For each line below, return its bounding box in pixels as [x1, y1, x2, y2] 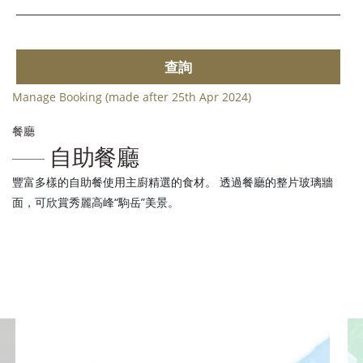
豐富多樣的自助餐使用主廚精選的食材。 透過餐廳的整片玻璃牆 [12, 174, 333, 190]
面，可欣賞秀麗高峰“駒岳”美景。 [12, 194, 179, 211]
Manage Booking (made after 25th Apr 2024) [12, 89, 251, 105]
